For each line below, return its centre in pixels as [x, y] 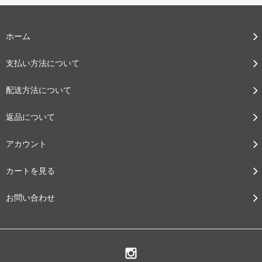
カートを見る [30, 171]
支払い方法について [43, 63]
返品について [30, 117]
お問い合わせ [30, 198]
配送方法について [39, 90]
